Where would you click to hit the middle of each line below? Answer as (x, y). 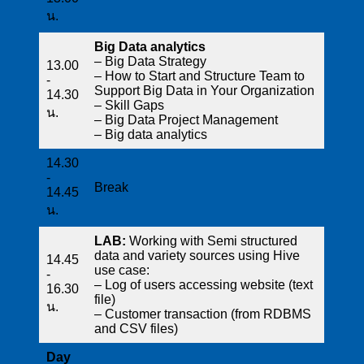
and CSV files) (136, 329)
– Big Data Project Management (186, 120)
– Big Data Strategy (150, 62)
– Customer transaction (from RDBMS (203, 314)
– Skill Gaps (129, 106)
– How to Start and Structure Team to (199, 76)
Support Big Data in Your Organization (204, 91)
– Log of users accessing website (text (204, 285)
